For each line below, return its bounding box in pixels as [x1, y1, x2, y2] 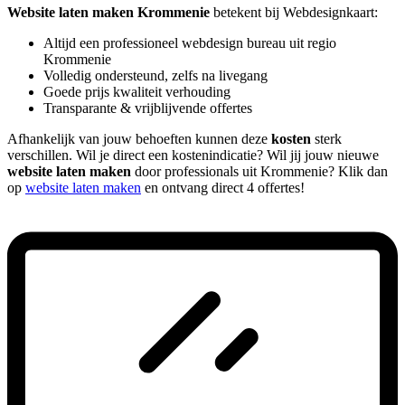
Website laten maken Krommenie [7, 4, 210, 20]
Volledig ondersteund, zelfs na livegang [43, 67, 268, 83]
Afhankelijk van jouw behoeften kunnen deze [7, 130, 271, 146]
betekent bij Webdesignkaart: [210, 4, 378, 20]
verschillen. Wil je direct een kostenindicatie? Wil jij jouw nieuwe [7, 146, 379, 163]
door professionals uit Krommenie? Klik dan [131, 163, 388, 179]
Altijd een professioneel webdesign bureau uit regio [43, 34, 336, 51]
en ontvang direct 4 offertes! [141, 179, 305, 195]
